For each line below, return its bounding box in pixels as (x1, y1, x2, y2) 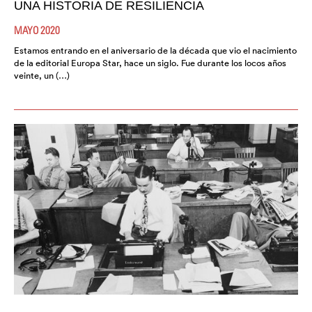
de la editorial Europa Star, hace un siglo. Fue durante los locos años (14, 57, 286, 70)
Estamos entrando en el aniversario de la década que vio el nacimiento (14, 45, 297, 57)
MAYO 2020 (14, 24, 60, 37)
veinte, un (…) (14, 70, 70, 82)
